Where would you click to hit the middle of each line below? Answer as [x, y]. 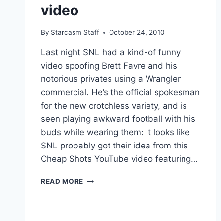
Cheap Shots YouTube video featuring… [119, 159]
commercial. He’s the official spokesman [120, 92]
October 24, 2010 [137, 32]
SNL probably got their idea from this [114, 146]
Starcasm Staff [75, 32]
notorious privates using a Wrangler [111, 79]
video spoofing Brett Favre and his [109, 66]
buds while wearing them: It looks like [115, 132]
